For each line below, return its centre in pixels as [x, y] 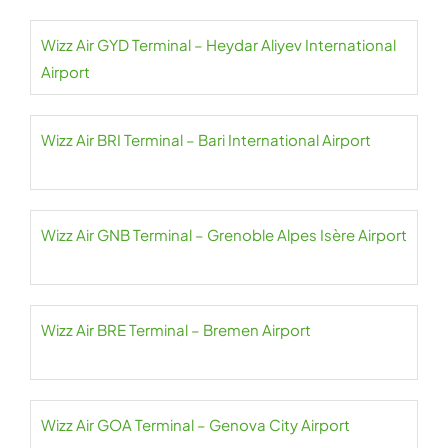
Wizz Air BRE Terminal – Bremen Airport [176, 330]
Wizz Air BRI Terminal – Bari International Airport [206, 140]
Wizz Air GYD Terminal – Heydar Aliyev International [218, 45]
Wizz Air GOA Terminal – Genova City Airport [195, 425]
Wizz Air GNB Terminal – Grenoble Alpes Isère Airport [224, 235]
